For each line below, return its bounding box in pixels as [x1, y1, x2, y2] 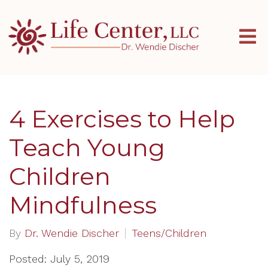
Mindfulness [9, 190, 157, 220]
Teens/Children [132, 227, 206, 239]
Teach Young [9, 133, 165, 162]
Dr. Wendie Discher [25, 227, 119, 239]
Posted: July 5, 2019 [9, 252, 109, 265]
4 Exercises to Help [9, 104, 235, 133]
